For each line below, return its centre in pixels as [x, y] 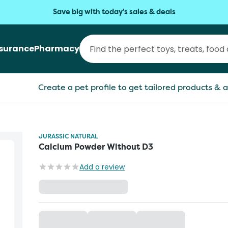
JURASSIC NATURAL [68, 136]
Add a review [102, 167]
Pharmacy [57, 49]
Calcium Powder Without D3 [96, 147]
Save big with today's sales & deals [114, 12]
